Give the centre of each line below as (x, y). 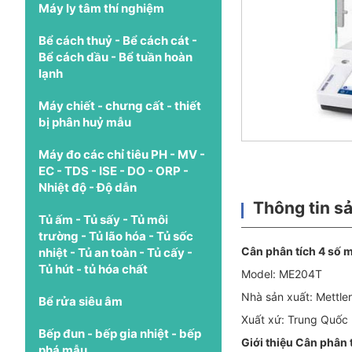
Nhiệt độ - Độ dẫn (88, 187)
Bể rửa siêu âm (81, 301)
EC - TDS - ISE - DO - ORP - (114, 170)
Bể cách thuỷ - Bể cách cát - (118, 40)
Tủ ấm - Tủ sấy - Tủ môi (103, 219)
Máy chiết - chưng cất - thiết (120, 105)
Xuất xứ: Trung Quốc (295, 319)
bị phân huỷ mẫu (85, 122)
